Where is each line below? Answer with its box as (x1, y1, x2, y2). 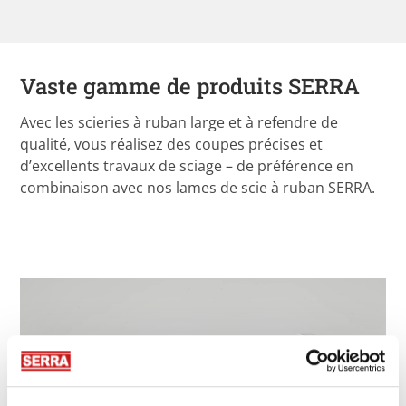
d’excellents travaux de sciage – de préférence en (20, 155, 354, 176)
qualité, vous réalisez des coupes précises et (20, 133, 324, 154)
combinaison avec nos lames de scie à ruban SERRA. (20, 177, 376, 198)
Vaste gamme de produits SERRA (20, 71, 361, 101)
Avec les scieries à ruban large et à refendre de (20, 111, 339, 132)
